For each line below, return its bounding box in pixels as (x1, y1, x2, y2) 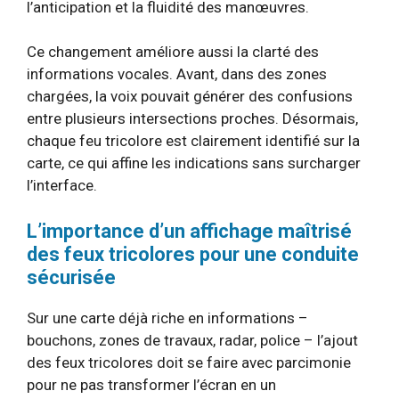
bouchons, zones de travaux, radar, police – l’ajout (27, 330, 358, 349)
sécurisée (27, 265, 116, 289)
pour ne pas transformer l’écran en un (27, 375, 276, 394)
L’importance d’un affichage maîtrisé (27, 219, 352, 242)
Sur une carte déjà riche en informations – (27, 308, 308, 327)
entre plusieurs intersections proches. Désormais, (27, 110, 358, 127)
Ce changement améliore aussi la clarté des (27, 43, 319, 61)
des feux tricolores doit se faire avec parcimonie (27, 353, 351, 371)
